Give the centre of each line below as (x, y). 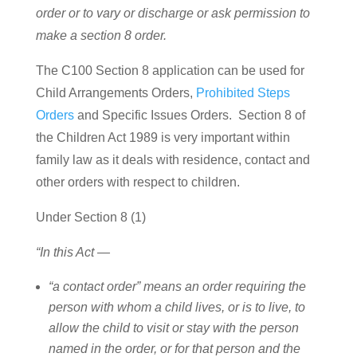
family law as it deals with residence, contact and (173, 160)
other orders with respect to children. (137, 182)
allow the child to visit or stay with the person (173, 328)
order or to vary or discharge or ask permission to (173, 14)
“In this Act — (73, 253)
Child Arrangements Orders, (116, 93)
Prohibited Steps (243, 93)
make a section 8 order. (101, 36)
